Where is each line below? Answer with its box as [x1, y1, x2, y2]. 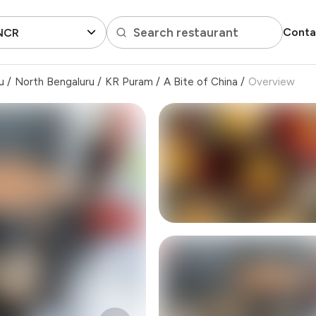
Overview [248, 75, 295, 88]
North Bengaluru [15, 75, 95, 88]
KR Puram [105, 75, 153, 88]
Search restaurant [133, 25, 238, 39]
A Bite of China [164, 75, 238, 88]
